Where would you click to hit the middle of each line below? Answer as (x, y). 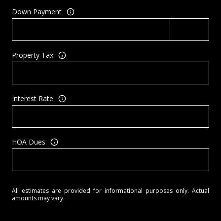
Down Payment (37, 12)
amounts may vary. (38, 198)
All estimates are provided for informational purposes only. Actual (110, 190)
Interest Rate (33, 99)
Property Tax (33, 55)
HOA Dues (29, 142)
